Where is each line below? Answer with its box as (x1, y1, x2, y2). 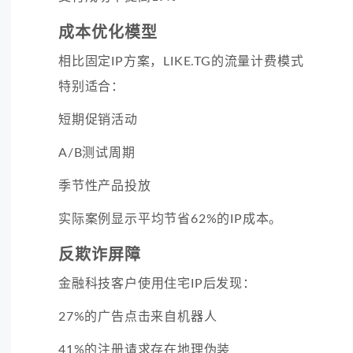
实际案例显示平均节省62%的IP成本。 (58, 212, 283, 225)
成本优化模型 (58, 24, 158, 41)
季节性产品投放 (58, 179, 151, 192)
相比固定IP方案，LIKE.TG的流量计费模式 (58, 54, 304, 68)
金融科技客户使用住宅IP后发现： (58, 277, 256, 290)
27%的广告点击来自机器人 (58, 310, 217, 323)
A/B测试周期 (58, 146, 136, 159)
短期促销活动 (58, 113, 138, 126)
